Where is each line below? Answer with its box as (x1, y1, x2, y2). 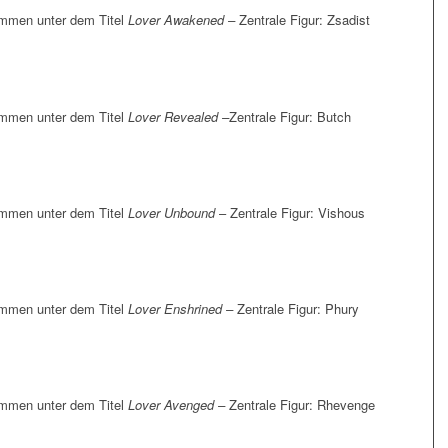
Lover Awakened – (128, 10, 239, 30)
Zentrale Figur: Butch (229, 106, 351, 126)
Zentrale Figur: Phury (237, 298, 359, 318)
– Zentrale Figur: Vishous (215, 202, 365, 222)
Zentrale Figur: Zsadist (239, 10, 370, 30)
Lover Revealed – (128, 106, 229, 126)
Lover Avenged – (128, 395, 229, 415)
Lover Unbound (128, 202, 215, 222)
